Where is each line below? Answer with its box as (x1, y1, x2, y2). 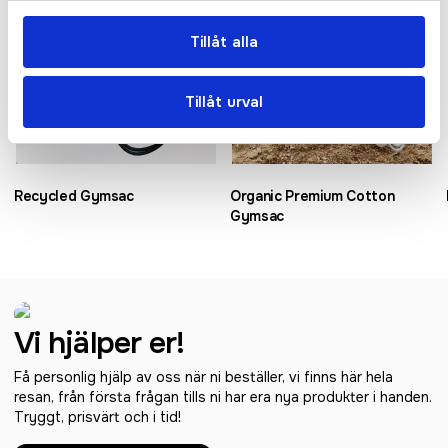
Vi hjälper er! (14, 323, 185, 362)
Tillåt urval (184, 91, 264, 112)
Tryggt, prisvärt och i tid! (14, 408, 181, 426)
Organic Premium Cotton (230, 186, 395, 205)
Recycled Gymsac (14, 186, 134, 205)
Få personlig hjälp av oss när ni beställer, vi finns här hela (14, 368, 393, 386)
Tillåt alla (189, 32, 259, 52)
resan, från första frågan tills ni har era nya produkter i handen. (14, 388, 432, 406)
